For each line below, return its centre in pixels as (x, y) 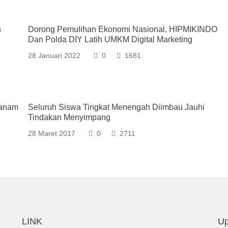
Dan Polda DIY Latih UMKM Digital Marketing (110, 39)
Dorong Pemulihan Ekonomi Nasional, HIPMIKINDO (123, 29)
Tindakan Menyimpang (69, 117)
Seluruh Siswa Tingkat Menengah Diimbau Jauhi (117, 107)
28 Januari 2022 (54, 55)
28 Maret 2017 (52, 133)
